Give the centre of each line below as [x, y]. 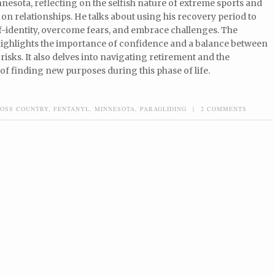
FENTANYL [72, 108]
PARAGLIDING [163, 108]
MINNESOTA [115, 108]
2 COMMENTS [224, 108]
